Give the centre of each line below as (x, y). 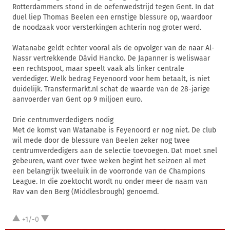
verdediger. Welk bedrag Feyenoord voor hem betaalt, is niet (111, 79)
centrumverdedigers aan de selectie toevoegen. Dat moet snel (115, 151)
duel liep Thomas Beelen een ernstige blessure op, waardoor (112, 17)
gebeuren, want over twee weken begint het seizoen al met (109, 161)
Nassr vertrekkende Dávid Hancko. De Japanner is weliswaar (111, 58)
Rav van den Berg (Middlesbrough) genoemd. (85, 192)
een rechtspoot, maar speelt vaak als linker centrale (98, 69)
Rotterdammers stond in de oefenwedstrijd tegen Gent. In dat (113, 7)
